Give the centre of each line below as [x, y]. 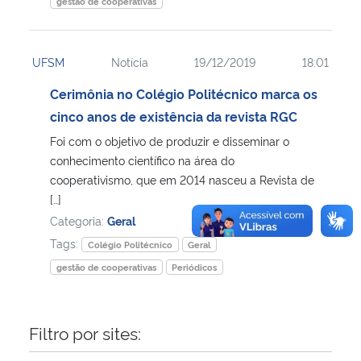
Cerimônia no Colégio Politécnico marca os [184, 93]
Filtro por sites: [85, 332]
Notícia [129, 61]
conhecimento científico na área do [142, 160]
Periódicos [195, 267]
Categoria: [79, 220]
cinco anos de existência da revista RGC [174, 116]
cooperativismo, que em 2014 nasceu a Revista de [182, 179]
